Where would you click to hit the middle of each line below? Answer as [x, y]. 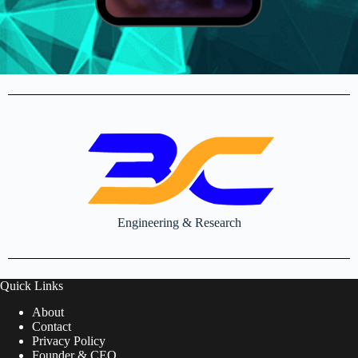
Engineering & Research [179, 223]
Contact [52, 326]
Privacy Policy [69, 341]
